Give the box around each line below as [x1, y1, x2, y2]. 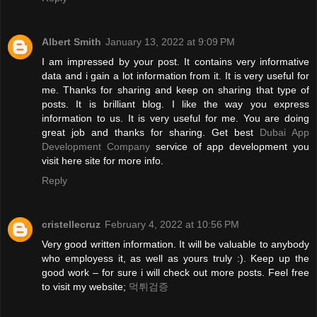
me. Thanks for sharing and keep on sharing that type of [42, 84, 309, 96]
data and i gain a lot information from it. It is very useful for [42, 70, 309, 82]
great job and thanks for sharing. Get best [42, 127, 260, 139]
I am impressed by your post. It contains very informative [42, 56, 309, 68]
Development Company [42, 141, 150, 153]
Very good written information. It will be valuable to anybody [42, 238, 309, 250]
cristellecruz [42, 219, 100, 231]
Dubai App [260, 127, 309, 139]
